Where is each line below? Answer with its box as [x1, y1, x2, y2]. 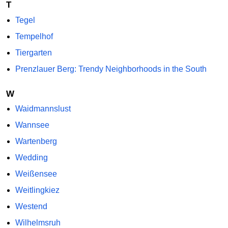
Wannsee [15, 121, 49, 130]
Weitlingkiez [15, 186, 60, 195]
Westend [15, 202, 47, 211]
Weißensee [15, 169, 57, 179]
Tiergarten [15, 48, 52, 57]
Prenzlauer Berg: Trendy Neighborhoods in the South [15, 64, 207, 73]
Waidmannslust [15, 104, 71, 113]
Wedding [15, 153, 48, 162]
